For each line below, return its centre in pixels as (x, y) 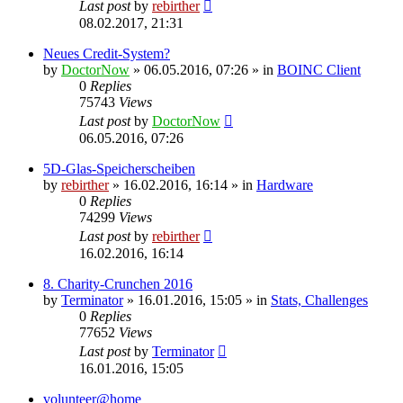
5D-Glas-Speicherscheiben (119, 168)
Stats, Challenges (319, 300)
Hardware (285, 184)
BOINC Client (319, 69)
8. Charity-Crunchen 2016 (118, 283)
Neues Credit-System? (107, 53)
